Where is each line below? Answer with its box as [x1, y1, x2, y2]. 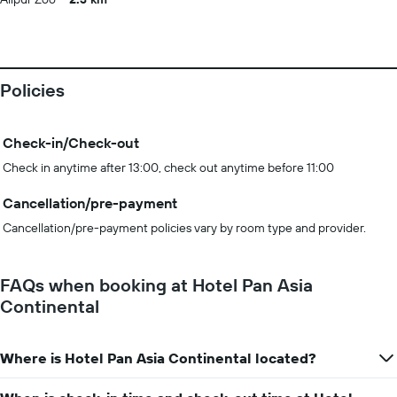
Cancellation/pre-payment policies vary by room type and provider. [3, 220, 366, 236]
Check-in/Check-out [3, 134, 139, 152]
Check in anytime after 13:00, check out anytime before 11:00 [3, 160, 334, 175]
